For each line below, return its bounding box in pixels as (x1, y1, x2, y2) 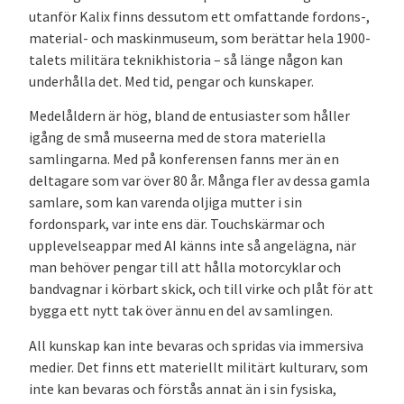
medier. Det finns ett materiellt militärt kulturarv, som (29, 357, 368, 376)
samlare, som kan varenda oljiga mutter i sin (29, 193, 302, 212)
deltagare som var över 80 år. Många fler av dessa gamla (29, 171, 370, 190)
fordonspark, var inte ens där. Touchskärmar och (29, 215, 325, 234)
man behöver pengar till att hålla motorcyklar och (29, 258, 341, 277)
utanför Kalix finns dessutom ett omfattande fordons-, (29, 6, 370, 25)
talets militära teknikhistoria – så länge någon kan (29, 50, 343, 69)
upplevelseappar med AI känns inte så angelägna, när (29, 236, 356, 255)
